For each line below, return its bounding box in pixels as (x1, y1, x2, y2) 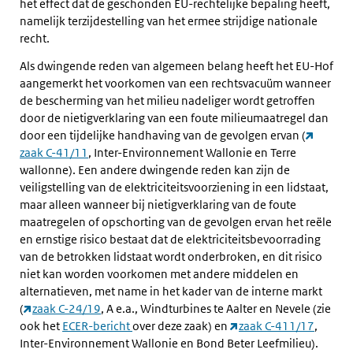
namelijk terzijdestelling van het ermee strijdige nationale (20, 13, 318, 29)
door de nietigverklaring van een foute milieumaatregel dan (20, 110, 329, 126)
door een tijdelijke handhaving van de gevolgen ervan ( (20, 128, 306, 143)
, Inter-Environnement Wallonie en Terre (88, 145, 296, 161)
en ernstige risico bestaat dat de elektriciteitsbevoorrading (20, 232, 321, 247)
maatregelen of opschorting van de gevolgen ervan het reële (20, 214, 332, 230)
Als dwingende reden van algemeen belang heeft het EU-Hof (20, 58, 333, 74)
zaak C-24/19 (32, 301, 101, 317)
